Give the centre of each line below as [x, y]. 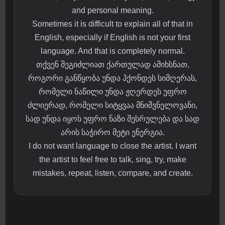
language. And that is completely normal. [113, 51]
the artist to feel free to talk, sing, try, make [113, 160]
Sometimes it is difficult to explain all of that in [113, 24]
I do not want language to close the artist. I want [113, 146]
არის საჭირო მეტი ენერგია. [113, 133]
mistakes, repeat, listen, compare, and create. [113, 173]
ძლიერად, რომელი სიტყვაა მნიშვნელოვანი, [113, 105]
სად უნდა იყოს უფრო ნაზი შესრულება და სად [113, 119]
